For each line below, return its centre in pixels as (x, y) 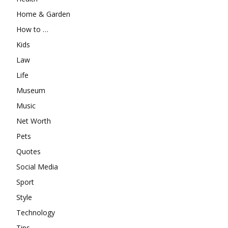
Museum (31, 91)
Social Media (37, 167)
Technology (36, 213)
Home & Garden (43, 14)
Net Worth (34, 121)
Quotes (28, 152)
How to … (32, 30)
